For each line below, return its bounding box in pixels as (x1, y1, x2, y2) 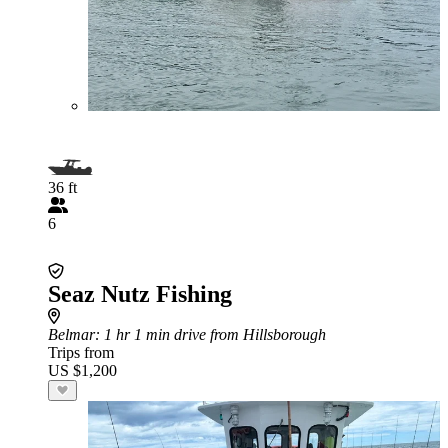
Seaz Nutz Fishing (48, 281, 232, 307)
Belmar (48, 326, 95, 343)
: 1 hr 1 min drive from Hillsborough (95, 326, 326, 343)
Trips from (48, 344, 114, 361)
